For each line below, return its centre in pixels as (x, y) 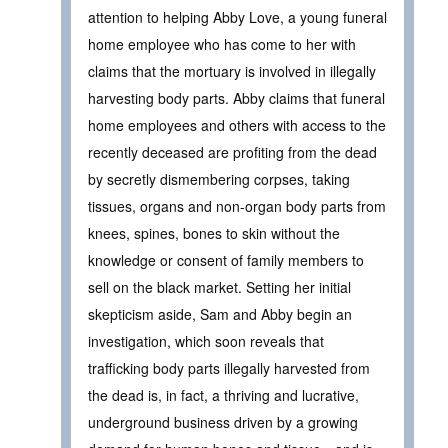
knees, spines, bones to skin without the (214, 233)
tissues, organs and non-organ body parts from (237, 206)
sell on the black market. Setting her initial (219, 287)
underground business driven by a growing (223, 422)
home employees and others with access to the (237, 125)
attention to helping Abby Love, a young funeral (237, 17)
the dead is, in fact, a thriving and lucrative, (223, 395)
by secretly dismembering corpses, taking (219, 179)
